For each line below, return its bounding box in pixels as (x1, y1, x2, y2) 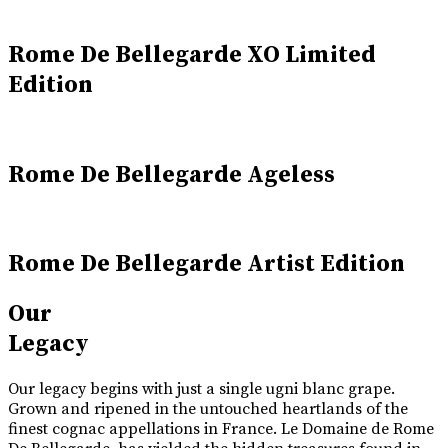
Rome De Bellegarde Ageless (8, 159, 335, 190)
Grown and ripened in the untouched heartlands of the (8, 399, 408, 420)
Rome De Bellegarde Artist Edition (8, 249, 405, 280)
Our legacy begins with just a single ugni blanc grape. (8, 379, 395, 400)
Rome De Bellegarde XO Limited (8, 39, 376, 70)
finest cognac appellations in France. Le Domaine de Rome (8, 419, 434, 440)
